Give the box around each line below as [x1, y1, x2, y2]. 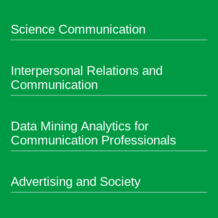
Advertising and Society [11, 174, 141, 189]
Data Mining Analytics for [11, 119, 149, 134]
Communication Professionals [11, 133, 177, 148]
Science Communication [11, 22, 146, 37]
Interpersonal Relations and [11, 63, 163, 78]
